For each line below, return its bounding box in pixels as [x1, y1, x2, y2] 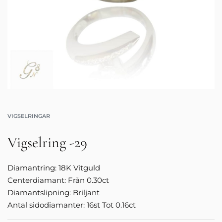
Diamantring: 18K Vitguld [7, 163, 100, 173]
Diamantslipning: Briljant [7, 188, 100, 198]
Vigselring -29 [7, 133, 87, 152]
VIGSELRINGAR [7, 112, 50, 120]
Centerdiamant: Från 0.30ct [7, 175, 109, 185]
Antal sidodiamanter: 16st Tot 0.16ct [7, 200, 136, 210]
